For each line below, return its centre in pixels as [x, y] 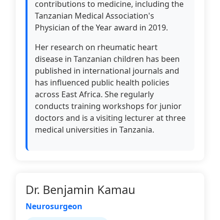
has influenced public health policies [102, 82]
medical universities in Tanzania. [95, 130]
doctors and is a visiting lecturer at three [110, 118]
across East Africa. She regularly [94, 94]
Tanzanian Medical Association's [95, 16]
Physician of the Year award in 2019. [101, 27]
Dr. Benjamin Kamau [81, 190]
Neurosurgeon [54, 206]
